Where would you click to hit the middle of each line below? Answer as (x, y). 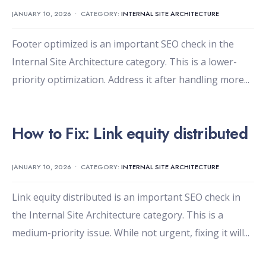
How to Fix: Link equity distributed (130, 134)
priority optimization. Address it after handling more (128, 80)
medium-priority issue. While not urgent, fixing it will (128, 233)
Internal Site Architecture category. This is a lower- (124, 62)
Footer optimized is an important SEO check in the (123, 44)
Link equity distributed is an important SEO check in (126, 197)
